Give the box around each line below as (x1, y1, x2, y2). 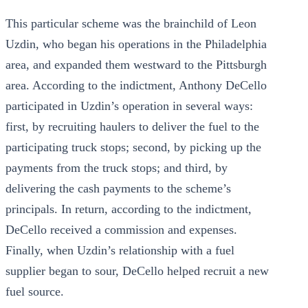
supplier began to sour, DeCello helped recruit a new (5, 264, 269, 278)
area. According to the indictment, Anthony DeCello (5, 78, 267, 92)
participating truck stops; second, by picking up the (5, 140, 261, 154)
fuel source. (5, 285, 64, 298)
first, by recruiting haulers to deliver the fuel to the (5, 120, 259, 133)
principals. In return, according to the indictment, (5, 202, 252, 216)
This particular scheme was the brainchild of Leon (5, 16, 256, 30)
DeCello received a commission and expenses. (5, 223, 237, 236)
